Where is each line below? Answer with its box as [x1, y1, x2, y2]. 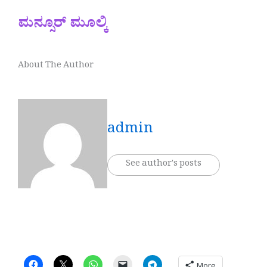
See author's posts [126, 158, 201, 172]
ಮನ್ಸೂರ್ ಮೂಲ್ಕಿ [18, 13, 108, 37]
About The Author [18, 60, 94, 74]
